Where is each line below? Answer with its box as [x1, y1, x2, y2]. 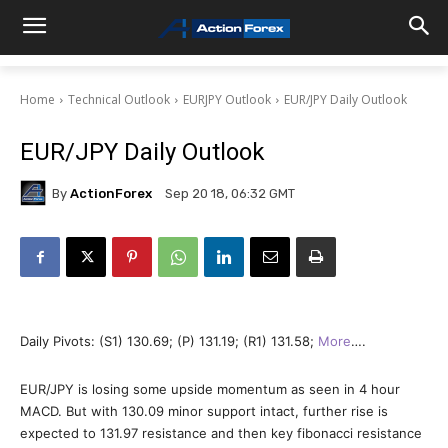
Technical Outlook [68, 91, 170, 108]
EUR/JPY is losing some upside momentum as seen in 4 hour [20, 381, 400, 397]
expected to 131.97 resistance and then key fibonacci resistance [20, 425, 422, 441]
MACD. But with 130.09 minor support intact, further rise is [20, 403, 388, 419]
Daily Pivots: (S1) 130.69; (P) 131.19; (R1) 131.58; [20, 333, 318, 349]
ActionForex [70, 185, 152, 201]
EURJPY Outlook [183, 91, 271, 108]
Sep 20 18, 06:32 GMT [165, 186, 295, 202]
